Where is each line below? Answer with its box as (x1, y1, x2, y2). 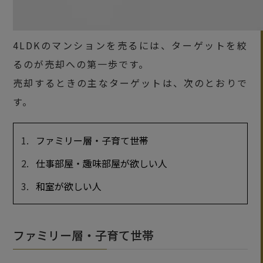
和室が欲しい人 (35, 179, 102, 194)
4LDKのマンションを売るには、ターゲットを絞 (13, 38, 248, 52)
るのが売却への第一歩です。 (13, 56, 150, 71)
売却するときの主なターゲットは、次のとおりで (13, 75, 248, 90)
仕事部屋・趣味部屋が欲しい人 (35, 156, 167, 171)
